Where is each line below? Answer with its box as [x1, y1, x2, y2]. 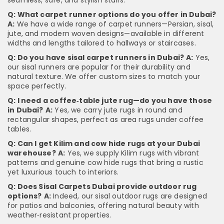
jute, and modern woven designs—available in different [7, 28, 204, 39]
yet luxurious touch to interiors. [7, 167, 118, 177]
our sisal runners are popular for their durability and [7, 62, 190, 72]
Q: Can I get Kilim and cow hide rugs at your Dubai [7, 138, 200, 149]
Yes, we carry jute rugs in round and [52, 105, 182, 115]
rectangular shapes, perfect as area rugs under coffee [7, 114, 204, 125]
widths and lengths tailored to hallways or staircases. [7, 38, 196, 48]
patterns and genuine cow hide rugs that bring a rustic [7, 157, 203, 168]
